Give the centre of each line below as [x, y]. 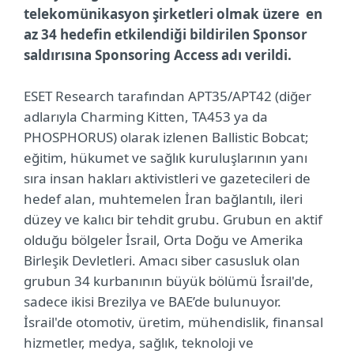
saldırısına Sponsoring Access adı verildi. [158, 55]
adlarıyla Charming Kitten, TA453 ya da [146, 117]
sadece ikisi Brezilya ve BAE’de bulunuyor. [153, 301]
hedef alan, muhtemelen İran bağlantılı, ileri [163, 199]
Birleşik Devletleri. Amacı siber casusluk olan [162, 260]
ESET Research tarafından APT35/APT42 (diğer [168, 96]
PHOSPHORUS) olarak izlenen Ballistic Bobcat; [166, 137]
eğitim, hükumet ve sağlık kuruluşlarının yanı [166, 158]
